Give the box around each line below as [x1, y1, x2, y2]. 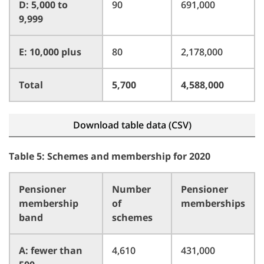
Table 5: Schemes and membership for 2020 [9, 150, 210, 163]
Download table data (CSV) [72, 118, 192, 131]
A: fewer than [19, 244, 82, 257]
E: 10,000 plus [19, 45, 81, 58]
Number [112, 183, 151, 196]
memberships [181, 197, 245, 210]
